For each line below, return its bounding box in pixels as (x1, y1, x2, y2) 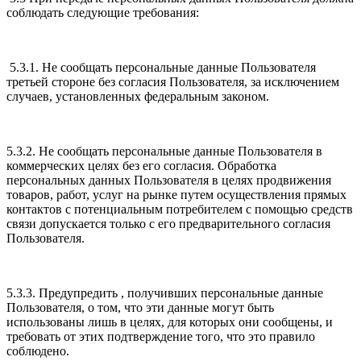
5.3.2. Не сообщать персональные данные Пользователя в (6, 144, 322, 159)
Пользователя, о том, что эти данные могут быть (6, 301, 274, 315)
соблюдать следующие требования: (6, 6, 199, 20)
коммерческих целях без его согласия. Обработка (6, 159, 276, 173)
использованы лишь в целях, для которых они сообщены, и (6, 315, 333, 330)
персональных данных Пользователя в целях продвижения (6, 173, 331, 188)
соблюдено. (6, 344, 73, 359)
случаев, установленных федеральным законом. (6, 89, 272, 104)
